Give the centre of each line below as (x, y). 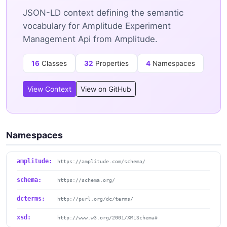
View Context (49, 89)
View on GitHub (106, 89)
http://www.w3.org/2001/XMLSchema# (107, 218)
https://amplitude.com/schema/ (101, 161)
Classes (53, 64)
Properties (111, 64)
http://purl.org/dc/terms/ (95, 199)
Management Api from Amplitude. (90, 39)
